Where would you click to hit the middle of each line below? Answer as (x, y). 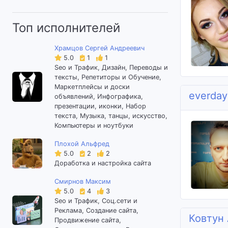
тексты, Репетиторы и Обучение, (108, 77)
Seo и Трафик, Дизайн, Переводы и (111, 67)
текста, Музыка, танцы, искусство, (111, 116)
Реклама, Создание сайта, (96, 210)
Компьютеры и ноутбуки (94, 125)
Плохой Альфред (82, 144)
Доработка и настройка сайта (103, 163)
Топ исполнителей (66, 28)
